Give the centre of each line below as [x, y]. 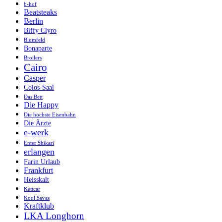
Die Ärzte [37, 123]
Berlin [33, 21]
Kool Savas [37, 198]
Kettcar [32, 189]
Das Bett [33, 97]
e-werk [36, 132]
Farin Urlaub [42, 162]
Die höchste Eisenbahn [50, 114]
